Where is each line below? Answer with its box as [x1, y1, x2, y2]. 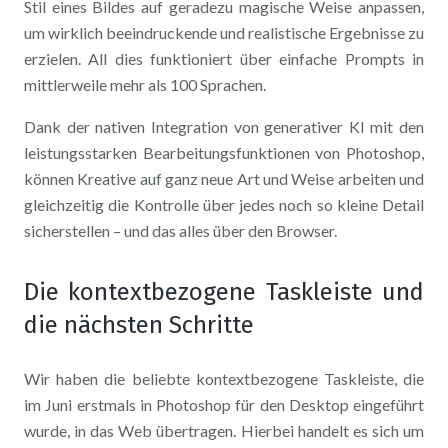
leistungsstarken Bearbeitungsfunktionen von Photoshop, [24, 143, 424, 163]
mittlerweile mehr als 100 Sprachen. [24, 75, 266, 95]
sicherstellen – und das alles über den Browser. [24, 221, 337, 241]
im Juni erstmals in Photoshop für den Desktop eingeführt [24, 395, 424, 415]
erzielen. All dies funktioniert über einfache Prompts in [24, 49, 424, 69]
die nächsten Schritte [24, 311, 254, 340]
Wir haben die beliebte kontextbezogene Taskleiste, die [24, 369, 424, 389]
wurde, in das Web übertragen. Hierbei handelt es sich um [24, 421, 424, 441]
